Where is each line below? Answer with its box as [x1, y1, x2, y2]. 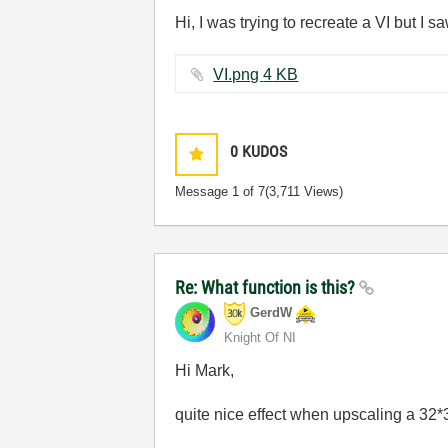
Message [175, 184, 233, 199]
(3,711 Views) [265, 184, 344, 199]
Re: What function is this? [175, 277, 360, 298]
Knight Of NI [224, 330, 297, 345]
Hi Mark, [175, 362, 235, 379]
